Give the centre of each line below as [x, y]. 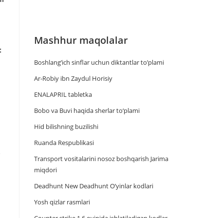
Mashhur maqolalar [81, 40]
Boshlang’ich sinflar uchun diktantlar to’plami [99, 62]
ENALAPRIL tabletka [63, 94]
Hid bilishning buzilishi [66, 127]
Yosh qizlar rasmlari [62, 202]
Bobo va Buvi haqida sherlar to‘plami [87, 110]
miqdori [45, 170]
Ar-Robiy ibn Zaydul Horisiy [73, 78]
